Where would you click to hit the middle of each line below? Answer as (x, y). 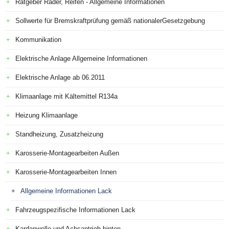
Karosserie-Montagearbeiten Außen (67, 153)
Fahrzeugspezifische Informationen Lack (75, 210)
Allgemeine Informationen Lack (66, 191)
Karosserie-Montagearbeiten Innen (66, 172)
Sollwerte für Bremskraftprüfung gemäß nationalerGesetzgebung (110, 21)
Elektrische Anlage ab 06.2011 (60, 77)
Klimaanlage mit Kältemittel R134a (66, 96)
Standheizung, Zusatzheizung (59, 134)
